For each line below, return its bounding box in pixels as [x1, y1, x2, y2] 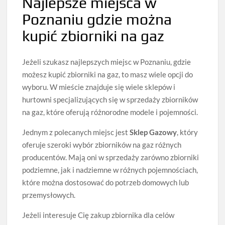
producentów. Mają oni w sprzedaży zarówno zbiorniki [22, 152, 199, 162]
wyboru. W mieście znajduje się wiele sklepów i [22, 82, 176, 91]
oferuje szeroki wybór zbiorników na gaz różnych [22, 140, 182, 149]
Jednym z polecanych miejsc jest [22, 127, 130, 137]
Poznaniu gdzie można [22, 11, 172, 29]
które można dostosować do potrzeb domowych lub [22, 177, 189, 187]
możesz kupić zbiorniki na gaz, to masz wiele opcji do [22, 69, 193, 79]
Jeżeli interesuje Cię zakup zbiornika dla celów [22, 210, 175, 219]
